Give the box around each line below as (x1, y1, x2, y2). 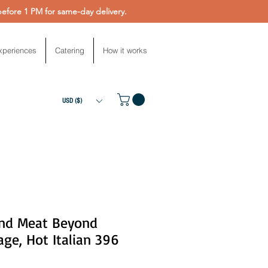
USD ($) (62, 97, 82, 105)
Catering (54, 45, 84, 55)
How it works (102, 45, 147, 55)
